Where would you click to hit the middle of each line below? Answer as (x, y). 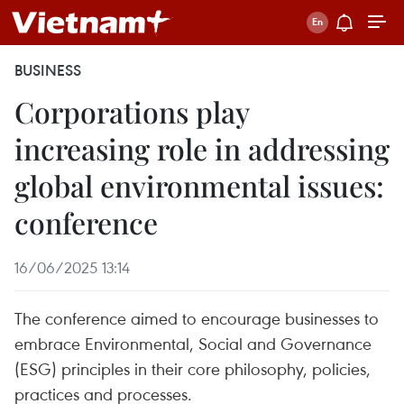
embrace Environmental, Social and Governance (193, 343)
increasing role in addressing (202, 148)
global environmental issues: (199, 185)
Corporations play (132, 111)
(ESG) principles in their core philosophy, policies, (193, 368)
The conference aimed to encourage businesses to (197, 318)
